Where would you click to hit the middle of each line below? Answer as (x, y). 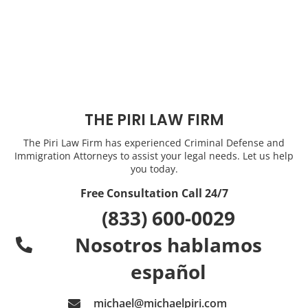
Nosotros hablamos (168, 244)
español (168, 271)
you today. (154, 168)
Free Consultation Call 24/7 (154, 193)
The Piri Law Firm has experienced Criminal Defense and (154, 142)
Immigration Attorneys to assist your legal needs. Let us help (154, 155)
